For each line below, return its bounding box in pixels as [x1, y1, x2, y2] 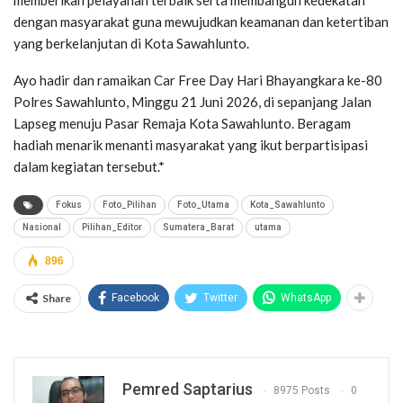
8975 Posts [273, 383, 330, 397]
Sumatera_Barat [163, 221, 234, 232]
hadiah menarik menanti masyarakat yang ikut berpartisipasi [13, 136, 368, 153]
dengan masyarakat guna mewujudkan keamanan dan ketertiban [13, 13, 389, 30]
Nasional [22, 221, 61, 232]
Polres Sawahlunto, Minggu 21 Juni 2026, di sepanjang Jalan [13, 93, 372, 110]
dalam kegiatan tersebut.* [13, 157, 165, 175]
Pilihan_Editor [82, 221, 142, 232]
